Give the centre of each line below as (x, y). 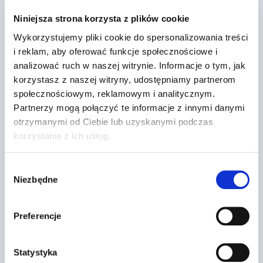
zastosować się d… (85, 192)
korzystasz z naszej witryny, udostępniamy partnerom (125, 79)
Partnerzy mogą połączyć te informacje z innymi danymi (129, 107)
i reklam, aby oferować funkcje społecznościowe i (115, 51)
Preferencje (38, 216)
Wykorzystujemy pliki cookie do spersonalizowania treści (131, 37)
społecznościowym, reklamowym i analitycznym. (114, 93)
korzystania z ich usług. (62, 136)
